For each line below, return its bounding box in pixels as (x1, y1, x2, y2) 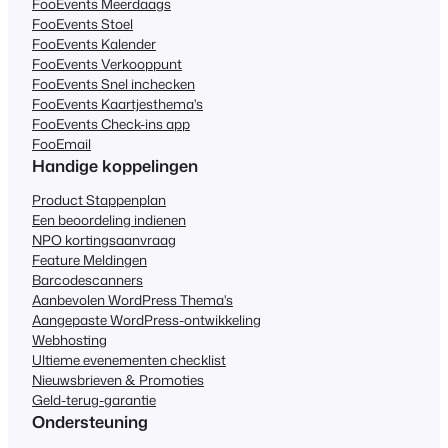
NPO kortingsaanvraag (32, 229, 176, 249)
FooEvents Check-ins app (32, 114, 190, 134)
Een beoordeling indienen (32, 209, 186, 229)
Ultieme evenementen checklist (32, 349, 226, 369)
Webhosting (32, 329, 107, 349)
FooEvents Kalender (32, 34, 156, 54)
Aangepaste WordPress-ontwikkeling (32, 309, 261, 329)
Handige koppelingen (32, 154, 198, 178)
